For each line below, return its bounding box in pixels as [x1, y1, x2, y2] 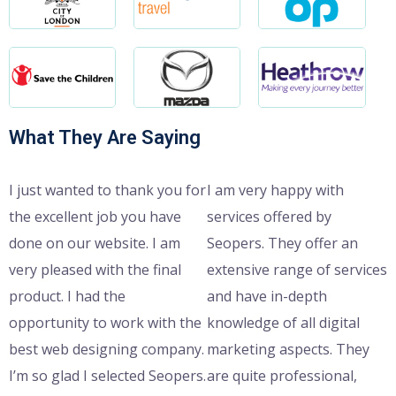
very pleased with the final [9, 259, 181, 279]
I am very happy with [206, 179, 344, 200]
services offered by [206, 206, 331, 226]
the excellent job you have [9, 206, 181, 226]
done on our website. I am [9, 232, 180, 253]
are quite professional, [206, 365, 357, 385]
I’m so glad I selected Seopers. [9, 365, 206, 385]
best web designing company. [9, 339, 204, 359]
